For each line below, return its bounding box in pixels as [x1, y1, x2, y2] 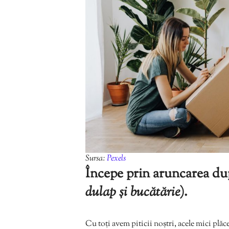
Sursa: [85, 152, 107, 165]
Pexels [107, 152, 126, 165]
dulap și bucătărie [85, 182, 180, 202]
